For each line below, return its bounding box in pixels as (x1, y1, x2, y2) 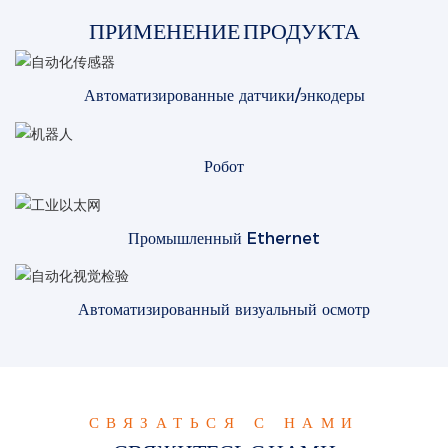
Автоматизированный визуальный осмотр (78, 300, 370, 320)
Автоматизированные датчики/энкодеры (83, 86, 365, 106)
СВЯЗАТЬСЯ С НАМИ (88, 412, 360, 432)
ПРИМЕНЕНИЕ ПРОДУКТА (88, 13, 360, 46)
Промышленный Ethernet (128, 228, 320, 248)
